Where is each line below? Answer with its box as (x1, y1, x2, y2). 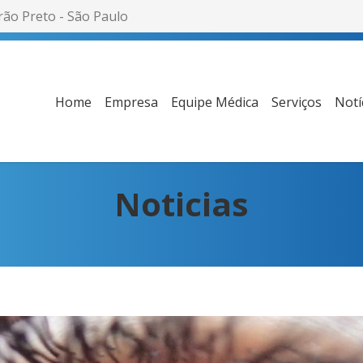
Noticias (114, 181, 249, 226)
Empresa (105, 93, 158, 111)
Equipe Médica (171, 93, 258, 111)
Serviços (271, 93, 322, 111)
